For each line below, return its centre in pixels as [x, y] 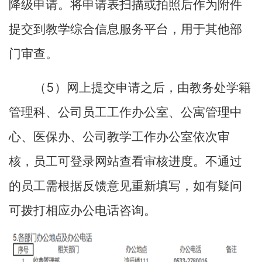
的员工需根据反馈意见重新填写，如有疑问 [125, 186]
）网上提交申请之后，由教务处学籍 [153, 88]
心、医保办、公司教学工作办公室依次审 [119, 137]
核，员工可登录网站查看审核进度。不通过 [125, 161]
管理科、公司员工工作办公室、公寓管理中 [125, 112]
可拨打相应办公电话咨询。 [82, 211]
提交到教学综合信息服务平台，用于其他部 [125, 29]
